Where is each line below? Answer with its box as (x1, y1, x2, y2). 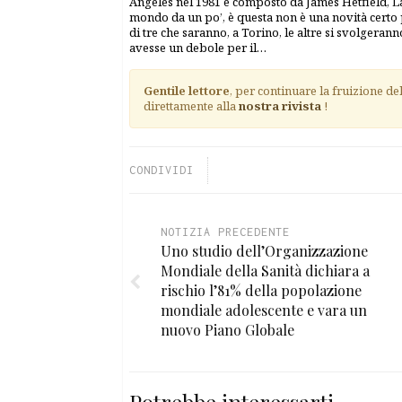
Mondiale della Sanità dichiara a (161, 260, 370, 280)
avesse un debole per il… (129, 39, 267, 56)
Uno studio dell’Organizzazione (161, 240, 368, 260)
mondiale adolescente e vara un (161, 300, 367, 319)
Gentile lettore (144, 82, 230, 99)
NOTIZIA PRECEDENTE (161, 224, 290, 239)
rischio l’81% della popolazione (161, 280, 362, 300)
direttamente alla (144, 97, 239, 114)
